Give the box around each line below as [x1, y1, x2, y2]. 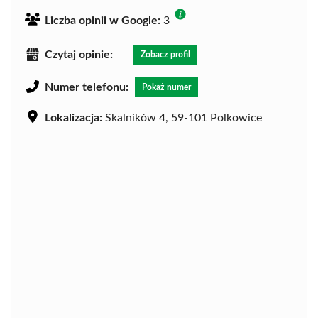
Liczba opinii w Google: [45, 15, 160, 27]
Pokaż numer [142, 83, 191, 92]
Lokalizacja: [45, 112, 102, 124]
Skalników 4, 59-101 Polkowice [102, 112, 262, 124]
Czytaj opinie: [45, 49, 113, 61]
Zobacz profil [141, 50, 190, 60]
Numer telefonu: [45, 82, 128, 94]
